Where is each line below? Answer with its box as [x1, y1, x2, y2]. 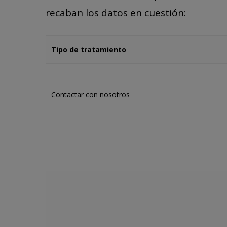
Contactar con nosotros [51, 90, 130, 99]
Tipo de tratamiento [51, 45, 126, 54]
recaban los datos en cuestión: [46, 6, 186, 19]
